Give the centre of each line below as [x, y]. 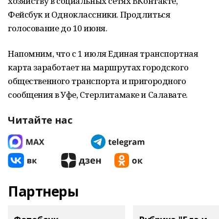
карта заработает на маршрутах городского [98, 67]
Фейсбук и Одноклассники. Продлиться [89, 14]
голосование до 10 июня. [58, 28]
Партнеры [43, 191]
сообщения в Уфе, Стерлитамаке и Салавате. [98, 95]
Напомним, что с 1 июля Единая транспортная [103, 54]
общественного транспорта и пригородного [97, 81]
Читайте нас [40, 120]
